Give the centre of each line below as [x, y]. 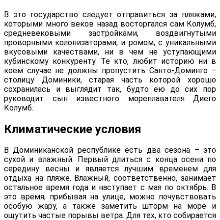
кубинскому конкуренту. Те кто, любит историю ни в [110, 61]
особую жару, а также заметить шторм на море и [110, 206]
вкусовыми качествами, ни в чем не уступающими [110, 52]
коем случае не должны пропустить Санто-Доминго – [110, 70]
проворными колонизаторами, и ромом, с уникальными [110, 42]
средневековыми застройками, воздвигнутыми [110, 33]
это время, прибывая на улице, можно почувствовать [110, 197]
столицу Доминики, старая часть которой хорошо [110, 80]
